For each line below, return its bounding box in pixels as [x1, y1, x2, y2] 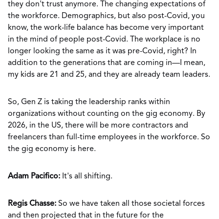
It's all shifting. [62, 173, 114, 180]
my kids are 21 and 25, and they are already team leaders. [8, 71, 210, 79]
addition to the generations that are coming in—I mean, [8, 59, 205, 67]
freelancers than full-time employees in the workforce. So [8, 133, 210, 141]
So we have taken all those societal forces [56, 200, 205, 208]
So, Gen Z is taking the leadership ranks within [8, 98, 170, 106]
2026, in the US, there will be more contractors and [8, 122, 188, 130]
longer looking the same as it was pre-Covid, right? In [8, 47, 197, 55]
